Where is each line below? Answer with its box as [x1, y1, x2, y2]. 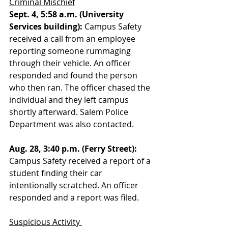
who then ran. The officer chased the [9, 82, 152, 93]
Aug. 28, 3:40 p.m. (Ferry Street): [9, 143, 137, 154]
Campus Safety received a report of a [9, 155, 153, 166]
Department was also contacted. [9, 119, 134, 130]
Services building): [9, 21, 82, 32]
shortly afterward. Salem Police [9, 106, 130, 118]
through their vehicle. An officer [9, 58, 133, 69]
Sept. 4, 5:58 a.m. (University [9, 9, 126, 20]
